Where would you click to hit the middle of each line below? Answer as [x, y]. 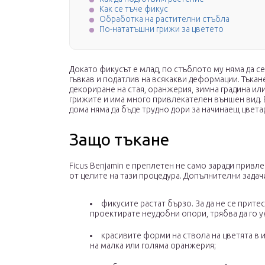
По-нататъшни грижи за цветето [161, 29]
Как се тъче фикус [134, 9]
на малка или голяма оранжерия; [153, 246]
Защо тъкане [119, 140]
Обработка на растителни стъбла [164, 19]
